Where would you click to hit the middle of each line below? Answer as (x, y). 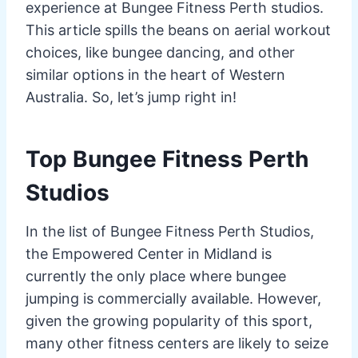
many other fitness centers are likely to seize (177, 343)
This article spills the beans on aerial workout (178, 30)
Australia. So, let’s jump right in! (131, 97)
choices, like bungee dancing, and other (160, 52)
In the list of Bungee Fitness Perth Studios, (170, 231)
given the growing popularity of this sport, (169, 320)
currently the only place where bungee (156, 276)
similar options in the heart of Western (155, 74)
